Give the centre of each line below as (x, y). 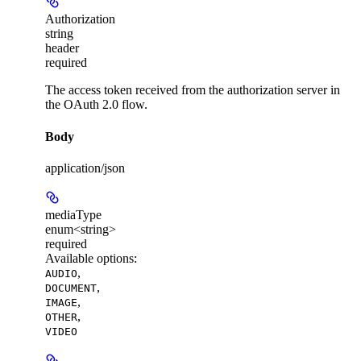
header (62, 48)
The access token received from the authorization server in (193, 90)
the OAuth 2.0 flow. (96, 105)
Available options (89, 258)
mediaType (73, 214)
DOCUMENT (71, 288)
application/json (85, 168)
